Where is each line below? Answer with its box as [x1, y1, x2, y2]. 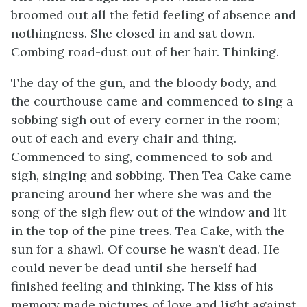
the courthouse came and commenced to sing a [11, 93, 293, 109]
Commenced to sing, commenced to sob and [11, 149, 273, 164]
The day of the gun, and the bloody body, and [11, 75, 277, 90]
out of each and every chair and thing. [11, 130, 236, 146]
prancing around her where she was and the [11, 186, 272, 201]
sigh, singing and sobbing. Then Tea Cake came [11, 167, 291, 183]
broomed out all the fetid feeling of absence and [11, 7, 296, 23]
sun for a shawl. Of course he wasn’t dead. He [11, 241, 280, 257]
